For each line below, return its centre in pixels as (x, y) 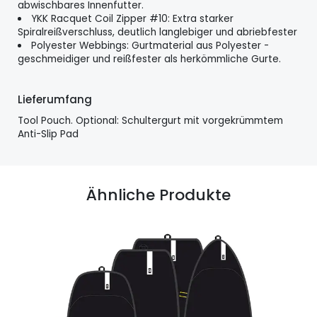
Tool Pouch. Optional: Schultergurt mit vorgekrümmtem (150, 120)
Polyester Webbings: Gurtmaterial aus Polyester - (150, 46)
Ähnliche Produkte (158, 195)
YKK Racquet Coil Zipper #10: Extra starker (133, 19)
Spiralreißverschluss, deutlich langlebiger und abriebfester (157, 33)
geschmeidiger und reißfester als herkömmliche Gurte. (149, 59)
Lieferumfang (54, 100)
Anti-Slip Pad (48, 134)
